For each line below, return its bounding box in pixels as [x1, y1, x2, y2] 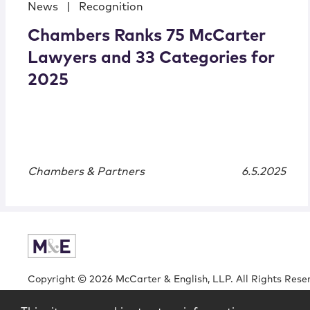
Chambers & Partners [28, 166, 145, 177]
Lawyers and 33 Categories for [28, 50, 275, 66]
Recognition [79, 1, 143, 12]
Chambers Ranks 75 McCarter [28, 28, 266, 44]
